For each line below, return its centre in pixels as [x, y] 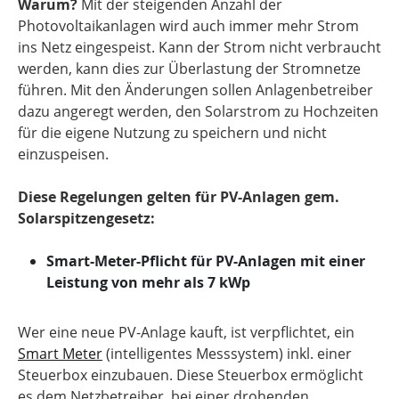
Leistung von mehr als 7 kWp [148, 282]
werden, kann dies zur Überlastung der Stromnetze [189, 69]
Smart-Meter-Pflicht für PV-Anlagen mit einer [206, 261]
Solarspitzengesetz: [86, 218]
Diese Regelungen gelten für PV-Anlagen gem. [179, 197]
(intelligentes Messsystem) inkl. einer [227, 354]
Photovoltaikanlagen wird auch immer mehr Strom [188, 26]
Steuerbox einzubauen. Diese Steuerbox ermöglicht [191, 375]
